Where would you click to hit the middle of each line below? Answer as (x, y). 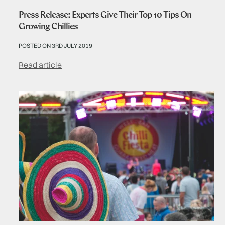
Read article (40, 65)
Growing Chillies (48, 27)
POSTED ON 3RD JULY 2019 (56, 45)
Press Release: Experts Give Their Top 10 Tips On (105, 15)
